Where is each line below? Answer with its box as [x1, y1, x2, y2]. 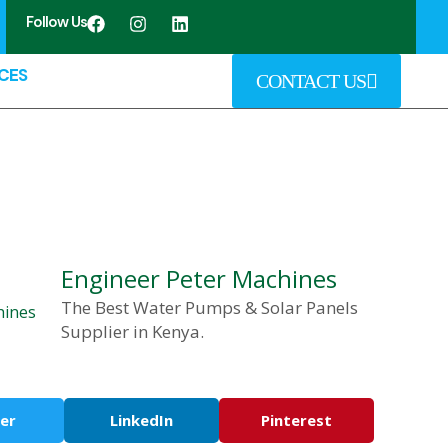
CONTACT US [256, 70, 366, 92]
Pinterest [261, 410, 332, 431]
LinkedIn [110, 410, 173, 431]
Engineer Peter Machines [61, 262, 337, 295]
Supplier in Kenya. [61, 320, 204, 343]
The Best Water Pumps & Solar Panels [61, 296, 358, 319]
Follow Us [26, 12, 88, 32]
